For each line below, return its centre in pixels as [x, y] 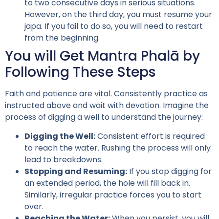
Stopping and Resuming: [76, 171]
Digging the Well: [60, 136]
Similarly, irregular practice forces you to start [113, 195]
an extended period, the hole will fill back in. [107, 183]
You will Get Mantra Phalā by [102, 56]
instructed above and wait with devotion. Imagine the [107, 106]
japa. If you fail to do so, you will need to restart [114, 26]
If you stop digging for [169, 171]
